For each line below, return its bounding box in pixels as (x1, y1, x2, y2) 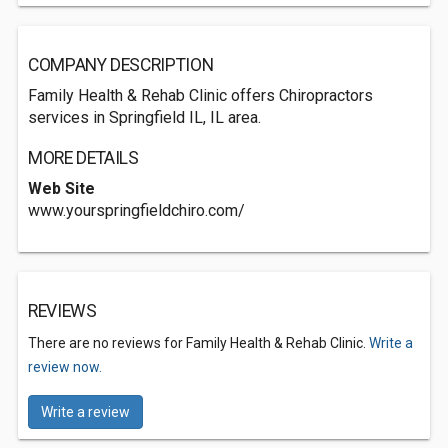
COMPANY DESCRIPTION (28, 55, 214, 75)
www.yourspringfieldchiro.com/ (28, 201, 245, 220)
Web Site (28, 179, 95, 198)
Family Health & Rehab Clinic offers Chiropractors (28, 86, 373, 105)
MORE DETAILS (28, 148, 139, 168)
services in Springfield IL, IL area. (28, 108, 261, 127)
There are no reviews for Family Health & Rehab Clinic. (28, 335, 369, 351)
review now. (28, 359, 102, 375)
